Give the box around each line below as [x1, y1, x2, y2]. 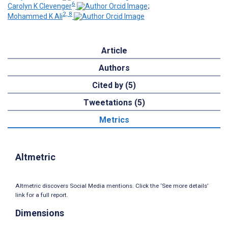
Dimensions [15, 208, 64, 218]
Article [101, 46, 127, 56]
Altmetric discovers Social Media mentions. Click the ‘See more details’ [15, 182, 208, 190]
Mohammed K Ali [8, 12, 63, 21]
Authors [98, 63, 130, 73]
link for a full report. [15, 191, 68, 199]
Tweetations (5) [83, 98, 145, 108]
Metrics [99, 115, 129, 125]
